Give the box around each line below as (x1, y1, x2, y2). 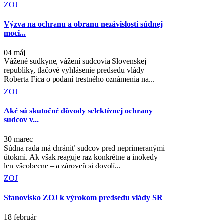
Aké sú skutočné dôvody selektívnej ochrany (4, 107, 153, 115)
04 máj (4, 48, 25, 57)
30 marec (4, 135, 33, 144)
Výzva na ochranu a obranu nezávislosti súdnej (4, 20, 163, 29)
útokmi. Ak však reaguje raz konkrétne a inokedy (4, 153, 158, 162)
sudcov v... (4, 115, 39, 124)
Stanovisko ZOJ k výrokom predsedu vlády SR (4, 193, 163, 202)
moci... (4, 29, 26, 38)
